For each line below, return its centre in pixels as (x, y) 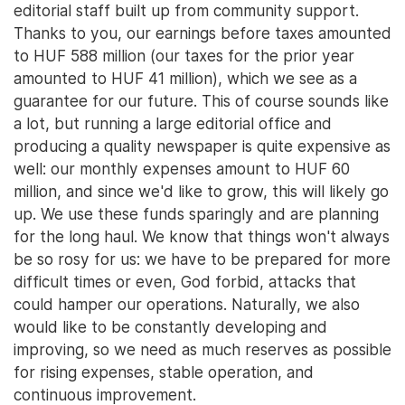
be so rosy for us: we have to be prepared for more (202, 259)
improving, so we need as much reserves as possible (202, 349)
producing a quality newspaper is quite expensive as (202, 146)
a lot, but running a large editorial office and (173, 123)
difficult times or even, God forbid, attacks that (185, 281)
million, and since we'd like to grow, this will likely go (201, 191)
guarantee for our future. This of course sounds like (201, 100)
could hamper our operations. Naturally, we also (187, 304)
